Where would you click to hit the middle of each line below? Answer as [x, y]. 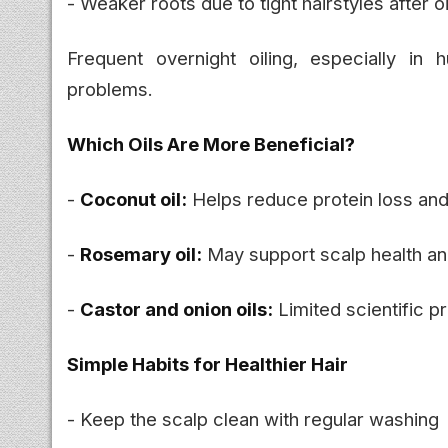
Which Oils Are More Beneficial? [211, 143]
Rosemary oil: [141, 253]
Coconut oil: [133, 198]
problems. [110, 88]
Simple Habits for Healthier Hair [207, 363]
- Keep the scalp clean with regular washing [253, 418]
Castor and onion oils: [176, 308]
